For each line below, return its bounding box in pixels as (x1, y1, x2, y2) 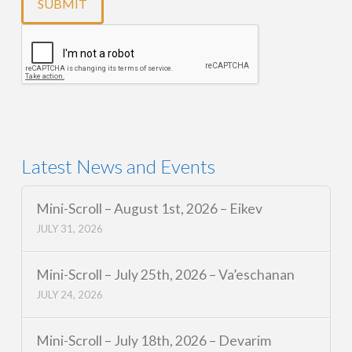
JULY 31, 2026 (36, 222, 104, 236)
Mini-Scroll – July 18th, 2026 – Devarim (36, 332, 272, 349)
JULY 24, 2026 (36, 288, 104, 302)
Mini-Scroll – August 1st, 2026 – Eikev (36, 200, 263, 217)
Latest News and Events (20, 154, 215, 178)
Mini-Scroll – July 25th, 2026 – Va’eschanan (36, 266, 295, 283)
